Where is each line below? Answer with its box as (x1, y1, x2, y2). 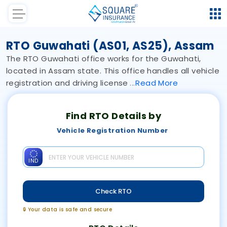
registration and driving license (6, 78, 131, 89)
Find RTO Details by (65, 109, 162, 123)
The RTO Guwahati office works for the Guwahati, (6, 53, 201, 64)
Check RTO (95, 186, 132, 196)
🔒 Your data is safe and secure (23, 206, 112, 214)
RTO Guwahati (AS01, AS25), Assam (6, 38, 214, 54)
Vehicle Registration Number (56, 126, 168, 136)
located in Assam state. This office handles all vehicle (6, 65, 219, 77)
